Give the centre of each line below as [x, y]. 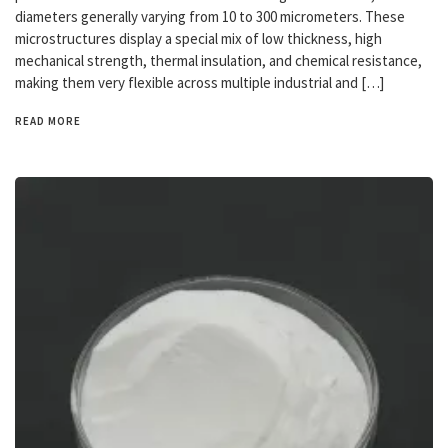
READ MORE [48, 121]
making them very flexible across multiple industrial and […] [199, 82]
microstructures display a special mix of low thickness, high [198, 38]
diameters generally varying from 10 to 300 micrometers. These [210, 16]
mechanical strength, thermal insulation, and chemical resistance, [218, 60]
